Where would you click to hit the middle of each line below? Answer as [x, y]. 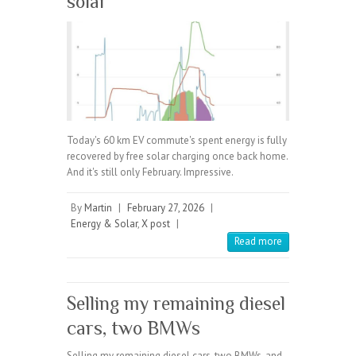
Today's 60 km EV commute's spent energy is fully [177, 141]
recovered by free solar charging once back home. [177, 157]
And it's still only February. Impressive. [150, 172]
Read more [258, 242]
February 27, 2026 [166, 208]
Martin [98, 208]
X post [156, 224]
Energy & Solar [104, 224]
